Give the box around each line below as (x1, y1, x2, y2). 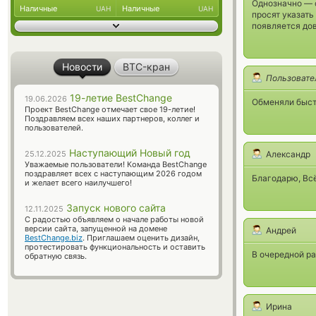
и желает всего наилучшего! (25, 178, 132, 188)
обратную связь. (25, 251, 87, 261)
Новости (62, 61, 102, 73)
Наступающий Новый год (66, 147, 190, 159)
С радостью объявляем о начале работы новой (25, 214, 204, 224)
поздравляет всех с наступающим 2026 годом (25, 169, 202, 178)
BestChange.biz (25, 233, 83, 243)
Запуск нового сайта (63, 202, 166, 214)
